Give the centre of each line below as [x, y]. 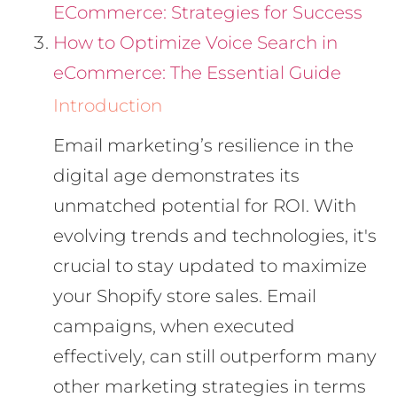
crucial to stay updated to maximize [210, 265]
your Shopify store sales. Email [185, 296]
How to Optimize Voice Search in [195, 42]
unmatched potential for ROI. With [205, 205]
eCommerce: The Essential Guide [197, 72]
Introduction [108, 105]
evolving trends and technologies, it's [215, 235]
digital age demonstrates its [176, 175]
